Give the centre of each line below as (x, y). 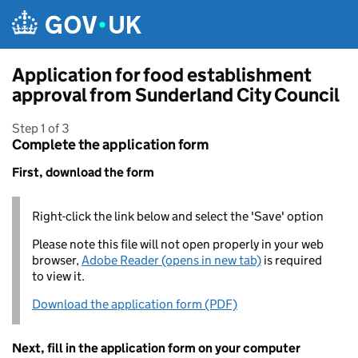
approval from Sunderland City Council (176, 95)
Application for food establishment (162, 75)
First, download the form (83, 172)
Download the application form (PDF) (135, 304)
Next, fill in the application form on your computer (156, 348)
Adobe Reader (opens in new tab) (171, 260)
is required (292, 260)
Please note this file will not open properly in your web (178, 244)
